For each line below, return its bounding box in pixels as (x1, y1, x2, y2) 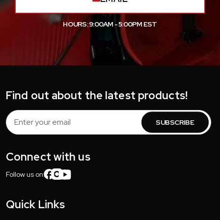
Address (6, 122, 35, 133)
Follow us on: (6, 169, 45, 179)
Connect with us (6, 149, 90, 164)
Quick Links (6, 197, 65, 212)
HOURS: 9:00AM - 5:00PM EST (63, 20, 157, 29)
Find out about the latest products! (6, 88, 188, 103)
